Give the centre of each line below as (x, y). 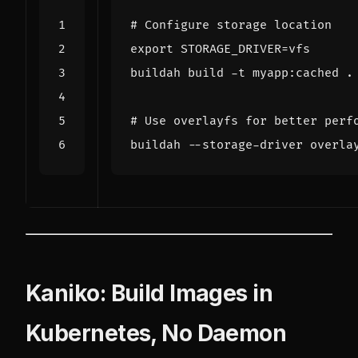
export (152, 49)
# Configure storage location (231, 25)
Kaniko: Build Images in (149, 293)
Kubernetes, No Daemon (156, 333)
